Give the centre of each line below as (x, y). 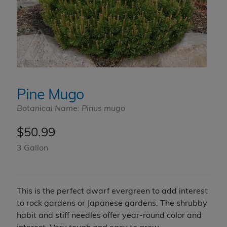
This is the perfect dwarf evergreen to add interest (112, 192)
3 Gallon (32, 149)
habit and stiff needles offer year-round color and (109, 216)
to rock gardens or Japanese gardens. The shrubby (112, 204)
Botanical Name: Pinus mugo (71, 109)
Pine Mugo (50, 96)
